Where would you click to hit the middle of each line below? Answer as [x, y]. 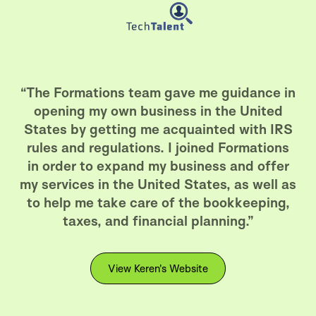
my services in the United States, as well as [158, 184]
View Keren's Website [158, 269]
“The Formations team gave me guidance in [158, 93]
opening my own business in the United [158, 111]
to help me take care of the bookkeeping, [158, 203]
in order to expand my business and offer [158, 166]
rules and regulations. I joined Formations [158, 148]
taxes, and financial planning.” [158, 221]
